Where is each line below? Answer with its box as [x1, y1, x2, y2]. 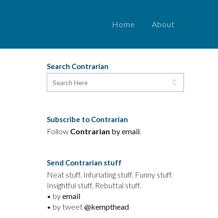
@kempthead [84, 202, 129, 211]
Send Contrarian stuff [47, 158, 122, 167]
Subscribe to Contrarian [47, 115, 128, 124]
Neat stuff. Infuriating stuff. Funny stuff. [47, 170, 173, 179]
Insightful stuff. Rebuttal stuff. [47, 181, 141, 190]
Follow [47, 127, 70, 136]
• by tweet [47, 202, 84, 211]
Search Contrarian [47, 62, 109, 71]
